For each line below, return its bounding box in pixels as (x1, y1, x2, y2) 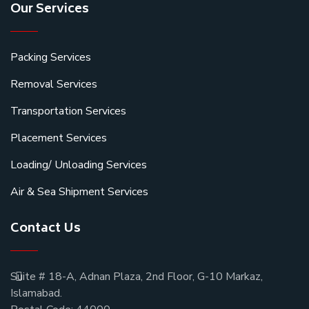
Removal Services (10, 77, 97, 92)
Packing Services (10, 50, 91, 66)
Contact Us (10, 218, 81, 241)
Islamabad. (10, 286, 62, 301)
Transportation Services (10, 103, 126, 119)
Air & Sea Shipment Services (10, 184, 148, 200)
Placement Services (10, 130, 107, 146)
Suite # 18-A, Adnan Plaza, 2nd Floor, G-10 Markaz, (10, 269, 263, 285)
